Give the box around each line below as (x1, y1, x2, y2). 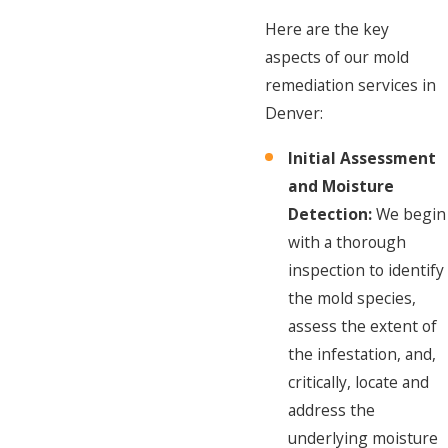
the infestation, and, (288, 342, 437, 365)
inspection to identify (288, 258, 445, 281)
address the (288, 398, 376, 421)
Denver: (265, 101, 323, 124)
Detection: (288, 202, 373, 225)
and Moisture (288, 174, 395, 197)
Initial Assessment (288, 146, 437, 169)
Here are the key (265, 17, 389, 40)
